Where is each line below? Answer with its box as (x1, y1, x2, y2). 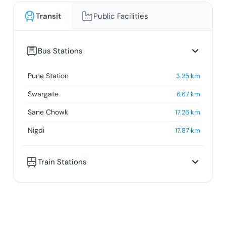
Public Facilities (93, 11, 148, 21)
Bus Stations (37, 45, 83, 56)
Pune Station (27, 71, 69, 80)
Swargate (27, 89, 59, 98)
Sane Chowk (27, 107, 68, 117)
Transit (35, 11, 61, 21)
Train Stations (37, 156, 87, 167)
